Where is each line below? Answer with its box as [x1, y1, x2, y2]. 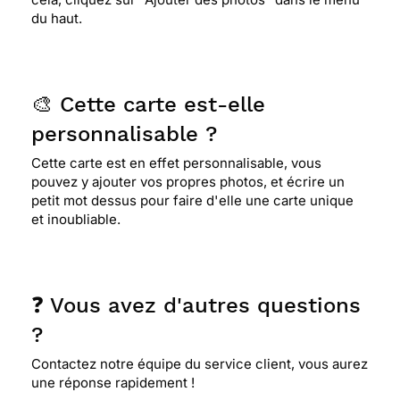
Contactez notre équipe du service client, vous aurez [31, 355, 368, 372]
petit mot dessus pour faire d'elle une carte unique [31, 192, 354, 209]
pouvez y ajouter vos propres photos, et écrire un [31, 173, 345, 190]
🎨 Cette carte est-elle [31, 92, 265, 117]
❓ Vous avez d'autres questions [31, 293, 361, 318]
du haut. [31, 10, 82, 27]
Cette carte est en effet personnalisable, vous [31, 154, 321, 171]
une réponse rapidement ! [31, 374, 195, 391]
